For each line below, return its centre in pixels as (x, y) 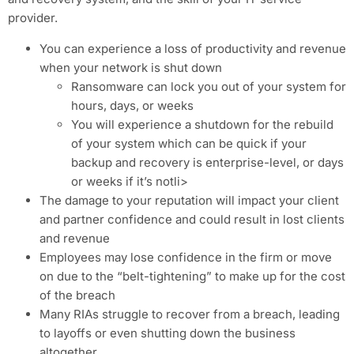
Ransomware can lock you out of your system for (209, 86)
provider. (33, 18)
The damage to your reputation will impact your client (189, 200)
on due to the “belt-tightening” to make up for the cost (192, 276)
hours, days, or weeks (132, 105)
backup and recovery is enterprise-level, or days (207, 162)
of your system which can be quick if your (189, 143)
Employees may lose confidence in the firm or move (186, 257)
